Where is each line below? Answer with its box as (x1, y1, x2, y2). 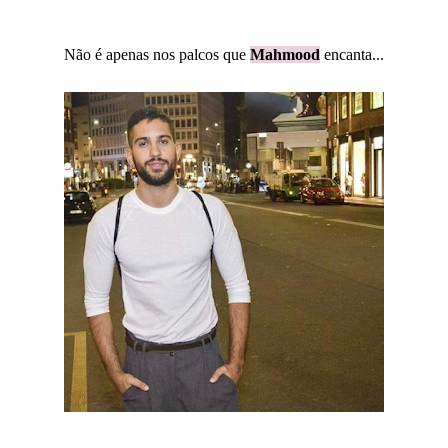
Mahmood (250, 46, 320, 63)
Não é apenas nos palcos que (64, 46, 250, 63)
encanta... (320, 46, 384, 63)
